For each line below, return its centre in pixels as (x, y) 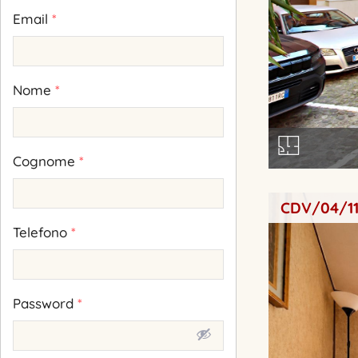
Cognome (46, 161)
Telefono (42, 233)
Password (45, 304)
